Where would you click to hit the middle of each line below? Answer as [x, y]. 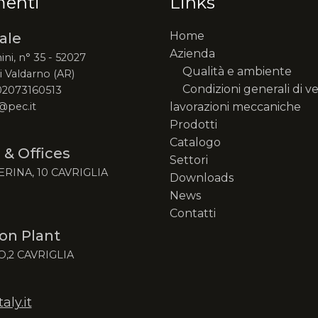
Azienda [192, 54]
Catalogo [195, 143]
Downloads [202, 178]
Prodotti [193, 125]
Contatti [193, 214]
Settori [189, 160]
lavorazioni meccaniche [235, 107]
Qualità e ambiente [237, 72]
